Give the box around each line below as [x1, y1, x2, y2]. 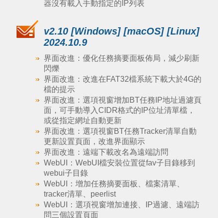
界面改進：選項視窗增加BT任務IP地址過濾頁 [43, 96, 201, 104]
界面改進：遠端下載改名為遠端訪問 [43, 148, 168, 156]
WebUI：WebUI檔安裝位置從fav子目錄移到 [43, 159, 195, 167]
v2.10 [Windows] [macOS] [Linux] [43, 26, 200, 36]
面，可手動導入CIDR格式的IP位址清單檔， [43, 106, 195, 114]
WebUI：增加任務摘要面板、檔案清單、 [43, 180, 184, 188]
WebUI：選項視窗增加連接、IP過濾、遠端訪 [43, 200, 200, 209]
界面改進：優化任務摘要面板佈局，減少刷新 [43, 54, 200, 62]
